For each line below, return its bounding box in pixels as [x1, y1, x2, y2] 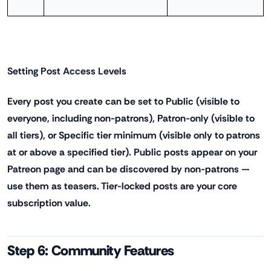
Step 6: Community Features [7, 241, 175, 260]
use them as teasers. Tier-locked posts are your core [7, 179, 237, 192]
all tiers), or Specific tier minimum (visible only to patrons [7, 128, 260, 142]
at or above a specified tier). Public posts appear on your [7, 145, 257, 158]
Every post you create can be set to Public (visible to [7, 94, 240, 108]
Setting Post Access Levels [7, 65, 126, 78]
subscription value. [7, 196, 91, 209]
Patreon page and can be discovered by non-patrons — [7, 162, 250, 175]
